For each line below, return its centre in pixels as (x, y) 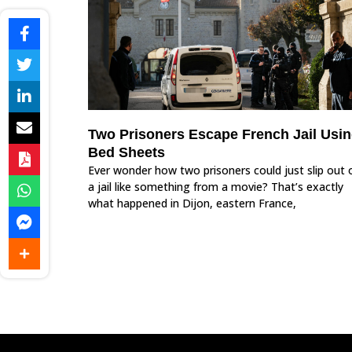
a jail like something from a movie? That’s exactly (216, 186)
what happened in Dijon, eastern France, (192, 203)
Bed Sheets (126, 152)
